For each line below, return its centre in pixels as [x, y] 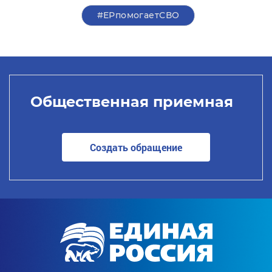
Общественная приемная [131, 101]
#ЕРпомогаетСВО [138, 15]
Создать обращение [136, 147]
